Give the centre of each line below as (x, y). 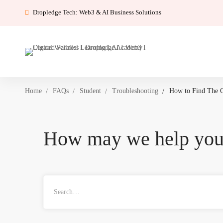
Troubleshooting (135, 91)
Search (52, 181)
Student (90, 91)
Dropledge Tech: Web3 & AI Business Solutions (97, 12)
